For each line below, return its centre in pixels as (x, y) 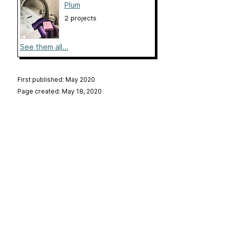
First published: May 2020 (56, 80)
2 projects (80, 18)
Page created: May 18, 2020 (59, 91)
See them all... (44, 47)
